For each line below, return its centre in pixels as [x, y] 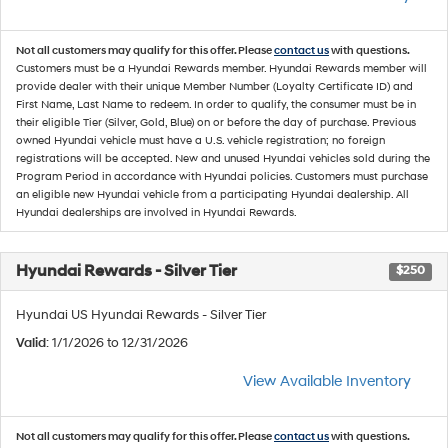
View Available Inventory [327, 381]
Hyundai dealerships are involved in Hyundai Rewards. [156, 212]
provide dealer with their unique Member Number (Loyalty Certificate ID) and [214, 86]
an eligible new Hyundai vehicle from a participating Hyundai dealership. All [212, 194]
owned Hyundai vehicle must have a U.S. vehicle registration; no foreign [200, 140]
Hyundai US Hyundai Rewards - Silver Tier [141, 315]
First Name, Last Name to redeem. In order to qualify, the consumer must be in [216, 104]
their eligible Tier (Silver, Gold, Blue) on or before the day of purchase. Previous [216, 122]
